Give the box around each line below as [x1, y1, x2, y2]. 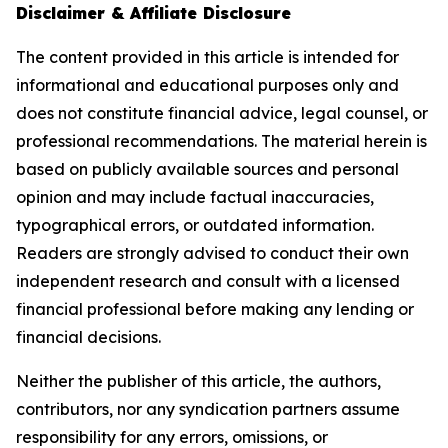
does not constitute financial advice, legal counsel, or [16, 103, 428, 124]
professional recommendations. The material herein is [16, 131, 427, 152]
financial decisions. [16, 327, 161, 348]
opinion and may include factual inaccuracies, [16, 187, 374, 208]
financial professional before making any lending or [16, 299, 414, 320]
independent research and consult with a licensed [16, 271, 400, 292]
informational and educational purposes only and [16, 75, 399, 96]
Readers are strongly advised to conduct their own [16, 243, 409, 264]
